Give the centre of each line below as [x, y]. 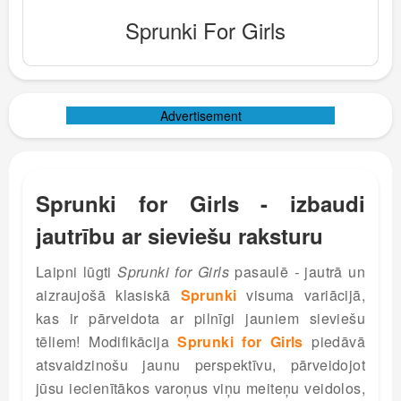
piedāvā [334, 341]
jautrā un [332, 272]
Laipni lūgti [77, 272]
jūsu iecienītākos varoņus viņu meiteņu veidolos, [200, 388]
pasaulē [262, 272]
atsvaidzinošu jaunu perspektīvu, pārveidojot [200, 365]
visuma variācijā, [301, 295]
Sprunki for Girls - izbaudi [200, 203]
